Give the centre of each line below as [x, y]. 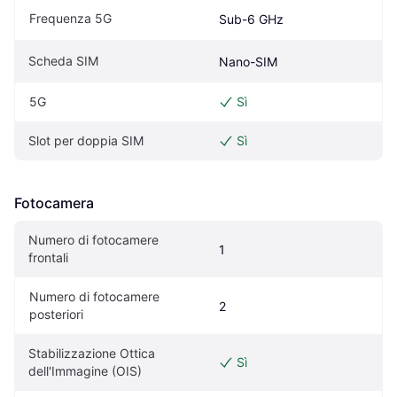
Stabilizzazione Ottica [92, 354]
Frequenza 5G [70, 19]
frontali [48, 258]
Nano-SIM [248, 62]
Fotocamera [54, 203]
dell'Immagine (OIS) [85, 371]
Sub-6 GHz [251, 19]
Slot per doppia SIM [86, 141]
